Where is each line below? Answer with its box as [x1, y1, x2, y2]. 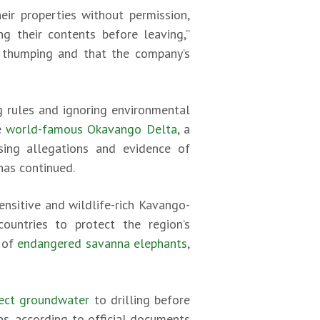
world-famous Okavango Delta [6, 121, 177, 137]
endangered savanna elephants [17, 235, 188, 251]
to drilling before [89, 291, 191, 308]
